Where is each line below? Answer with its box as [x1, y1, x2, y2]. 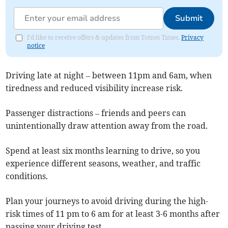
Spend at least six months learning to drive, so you [6, 146, 201, 156]
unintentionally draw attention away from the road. [6, 121, 208, 131]
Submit [175, 13, 203, 24]
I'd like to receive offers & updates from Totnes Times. [27, 34, 182, 42]
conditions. [6, 171, 48, 182]
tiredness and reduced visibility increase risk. [6, 83, 183, 94]
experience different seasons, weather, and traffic [6, 158, 201, 169]
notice [27, 42, 45, 50]
